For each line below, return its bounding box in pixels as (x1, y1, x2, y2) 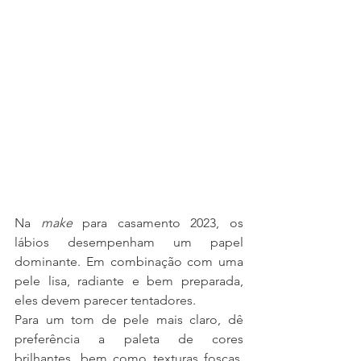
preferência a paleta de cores (15, 330, 243, 346)
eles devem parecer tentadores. (15, 292, 196, 308)
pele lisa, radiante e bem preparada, (15, 272, 243, 288)
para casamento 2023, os (72, 214, 244, 230)
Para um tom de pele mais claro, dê (15, 311, 243, 327)
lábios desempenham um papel (15, 234, 243, 250)
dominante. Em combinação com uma (15, 253, 243, 269)
